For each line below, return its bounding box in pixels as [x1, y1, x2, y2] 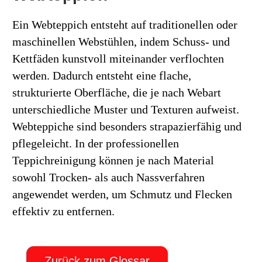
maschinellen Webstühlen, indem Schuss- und [12, 35, 230, 48]
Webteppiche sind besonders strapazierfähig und [12, 120, 242, 133]
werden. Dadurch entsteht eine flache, [12, 69, 191, 82]
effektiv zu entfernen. [12, 205, 115, 218]
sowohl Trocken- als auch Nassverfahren [12, 171, 205, 184]
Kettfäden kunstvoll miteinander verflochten [12, 52, 224, 65]
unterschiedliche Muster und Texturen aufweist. [12, 103, 239, 116]
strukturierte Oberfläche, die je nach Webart [12, 86, 221, 99]
